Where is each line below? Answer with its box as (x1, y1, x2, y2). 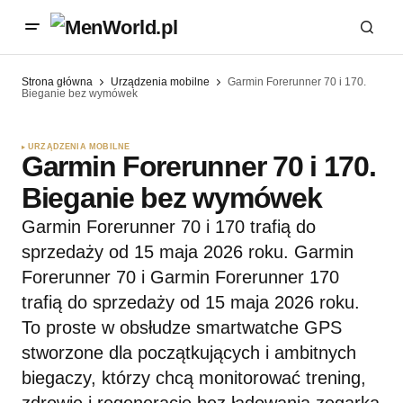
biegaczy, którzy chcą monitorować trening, (22, 368, 366, 389)
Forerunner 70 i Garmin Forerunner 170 (22, 267, 339, 288)
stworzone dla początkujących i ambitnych (22, 343, 356, 363)
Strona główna (22, 76, 93, 88)
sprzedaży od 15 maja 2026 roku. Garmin (22, 242, 354, 263)
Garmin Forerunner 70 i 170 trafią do (22, 217, 316, 237)
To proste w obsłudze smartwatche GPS (22, 318, 342, 338)
